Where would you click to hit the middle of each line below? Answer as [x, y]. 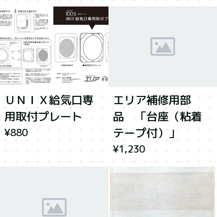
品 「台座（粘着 [157, 116]
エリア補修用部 [152, 100]
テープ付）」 [146, 133]
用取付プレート [43, 116]
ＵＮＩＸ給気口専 [49, 100]
